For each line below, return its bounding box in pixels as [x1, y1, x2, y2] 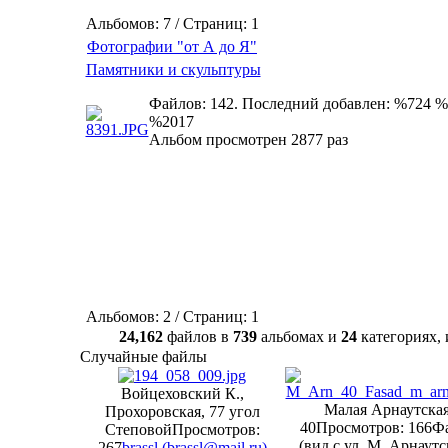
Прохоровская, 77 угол [104, 403, 260, 420]
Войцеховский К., [120, 385, 244, 402]
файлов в [163, 328, 233, 345]
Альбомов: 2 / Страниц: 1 [85, 308, 259, 325]
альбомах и [257, 328, 341, 345]
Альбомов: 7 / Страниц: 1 [85, 15, 259, 32]
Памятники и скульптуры [85, 61, 261, 78]
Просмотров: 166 [316, 419, 432, 436]
